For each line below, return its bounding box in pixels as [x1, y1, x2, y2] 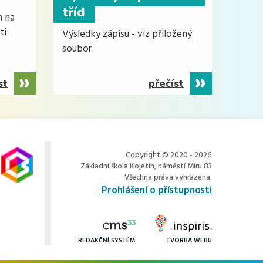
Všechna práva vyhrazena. [124, 171, 212, 184]
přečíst [149, 76, 184, 90]
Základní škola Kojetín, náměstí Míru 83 [80, 160, 212, 173]
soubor [62, 41, 92, 57]
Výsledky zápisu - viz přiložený [62, 26, 192, 42]
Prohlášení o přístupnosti [102, 182, 212, 198]
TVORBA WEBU [166, 235, 212, 246]
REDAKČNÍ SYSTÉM [78, 235, 136, 246]
